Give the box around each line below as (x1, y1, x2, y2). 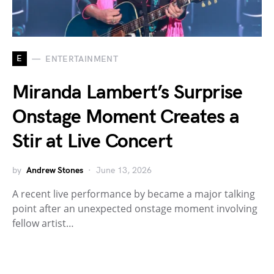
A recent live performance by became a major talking (12, 187, 255, 201)
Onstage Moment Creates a (12, 105, 239, 130)
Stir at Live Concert (12, 130, 172, 154)
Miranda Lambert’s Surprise (12, 81, 243, 105)
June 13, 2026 (96, 165, 152, 176)
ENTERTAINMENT (45, 53, 118, 64)
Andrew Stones (26, 165, 83, 176)
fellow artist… (12, 217, 74, 231)
